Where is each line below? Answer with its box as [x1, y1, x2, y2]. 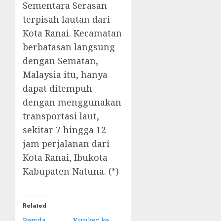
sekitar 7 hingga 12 [23, 124, 106, 136]
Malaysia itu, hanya [23, 69, 108, 81]
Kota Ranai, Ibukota [23, 151, 108, 164]
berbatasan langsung [23, 41, 115, 53]
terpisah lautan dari [23, 13, 110, 26]
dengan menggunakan [23, 96, 121, 109]
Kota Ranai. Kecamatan [23, 27, 122, 39]
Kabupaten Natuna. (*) [23, 165, 119, 178]
